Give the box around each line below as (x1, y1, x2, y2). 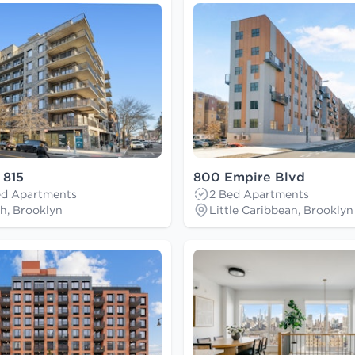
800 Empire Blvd (193, 169, 305, 185)
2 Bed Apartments (209, 187, 309, 202)
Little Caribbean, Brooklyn (209, 203, 353, 218)
